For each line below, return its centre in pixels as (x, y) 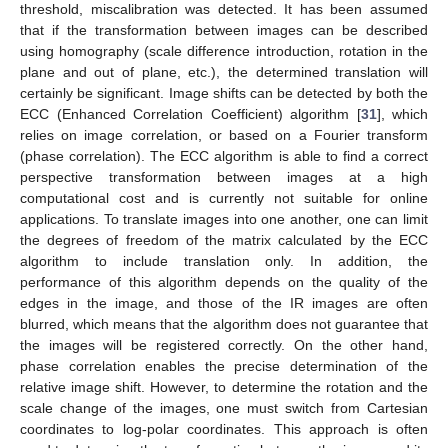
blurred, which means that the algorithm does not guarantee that (224, 323)
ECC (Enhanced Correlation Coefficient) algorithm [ (190, 113)
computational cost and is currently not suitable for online (224, 197)
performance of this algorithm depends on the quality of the (224, 281)
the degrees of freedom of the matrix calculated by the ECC (224, 239)
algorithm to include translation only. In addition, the (224, 260)
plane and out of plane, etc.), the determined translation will (224, 71)
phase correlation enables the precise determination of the (224, 365)
